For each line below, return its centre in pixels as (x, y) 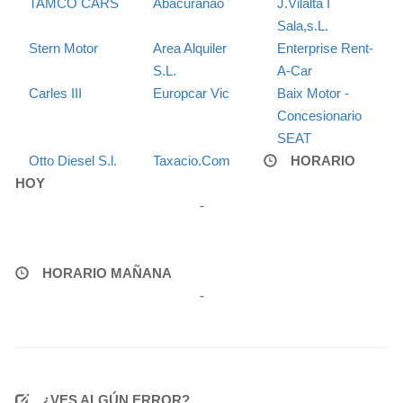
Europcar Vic (191, 94)
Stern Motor (63, 49)
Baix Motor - (313, 94)
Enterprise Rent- (325, 49)
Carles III (55, 94)
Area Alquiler (189, 49)
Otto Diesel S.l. (73, 161)
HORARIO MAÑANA (107, 273)
